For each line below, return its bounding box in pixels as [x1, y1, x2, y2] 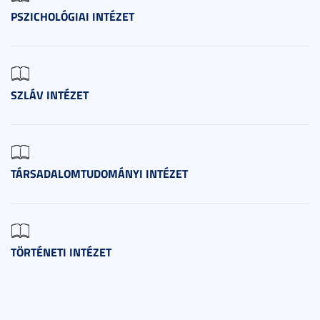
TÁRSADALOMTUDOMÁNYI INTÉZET [11, 165, 188, 182]
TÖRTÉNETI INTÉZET [11, 244, 111, 261]
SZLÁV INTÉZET [11, 86, 89, 104]
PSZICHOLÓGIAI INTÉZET [11, 8, 134, 25]
